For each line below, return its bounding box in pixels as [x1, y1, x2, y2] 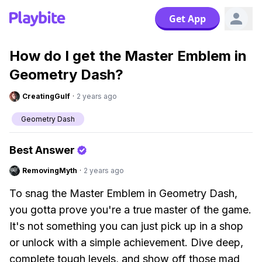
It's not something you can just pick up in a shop [9, 220, 243, 232]
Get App [169, 12, 206, 25]
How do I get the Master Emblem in [9, 47, 247, 64]
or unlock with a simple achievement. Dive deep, [9, 236, 243, 249]
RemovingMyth [22, 166, 77, 175]
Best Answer [9, 144, 75, 156]
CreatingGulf [22, 92, 70, 101]
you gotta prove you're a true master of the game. [9, 204, 251, 216]
